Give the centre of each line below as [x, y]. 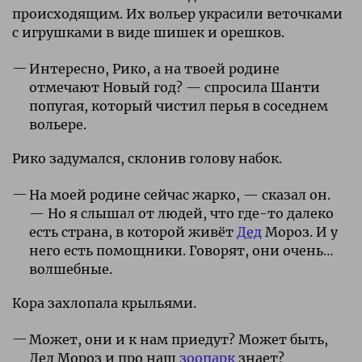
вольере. [57, 124]
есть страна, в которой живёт [133, 232]
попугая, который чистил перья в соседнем [178, 105]
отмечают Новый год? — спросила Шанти [174, 87]
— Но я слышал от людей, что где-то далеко [181, 213]
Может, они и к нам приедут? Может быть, [178, 339]
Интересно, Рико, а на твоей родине [154, 68]
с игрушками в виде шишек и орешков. [148, 32]
